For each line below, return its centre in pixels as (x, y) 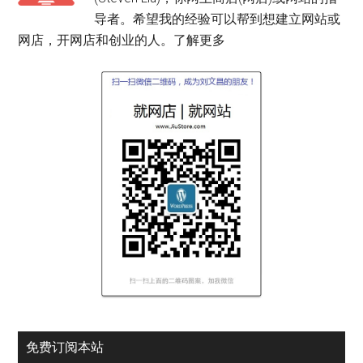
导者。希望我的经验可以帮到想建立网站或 (218, 19)
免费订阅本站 (65, 348)
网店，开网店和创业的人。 (96, 41)
